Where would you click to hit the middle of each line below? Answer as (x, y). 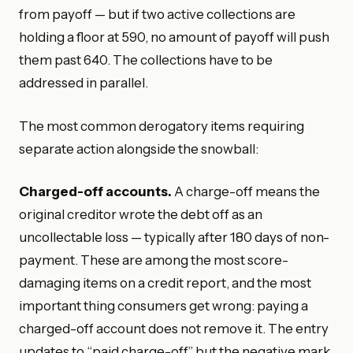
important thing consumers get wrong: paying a (163, 305)
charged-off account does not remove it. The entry (174, 328)
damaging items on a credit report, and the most (165, 282)
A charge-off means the (246, 191)
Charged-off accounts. (95, 191)
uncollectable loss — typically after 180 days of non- (174, 237)
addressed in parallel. (84, 83)
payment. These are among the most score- (154, 260)
